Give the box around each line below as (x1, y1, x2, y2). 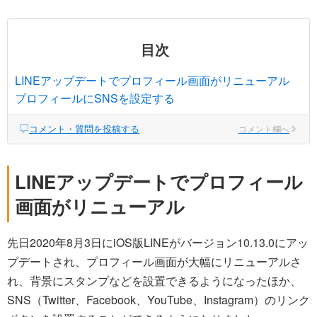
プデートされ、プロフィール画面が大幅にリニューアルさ (7, 253, 301, 270)
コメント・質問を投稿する (29, 122, 139, 136)
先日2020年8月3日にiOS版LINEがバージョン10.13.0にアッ (7, 234, 309, 251)
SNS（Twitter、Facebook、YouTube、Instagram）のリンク (7, 292, 310, 309)
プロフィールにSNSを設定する (15, 90, 175, 107)
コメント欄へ (238, 122, 289, 135)
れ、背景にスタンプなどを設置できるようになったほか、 (7, 272, 301, 289)
